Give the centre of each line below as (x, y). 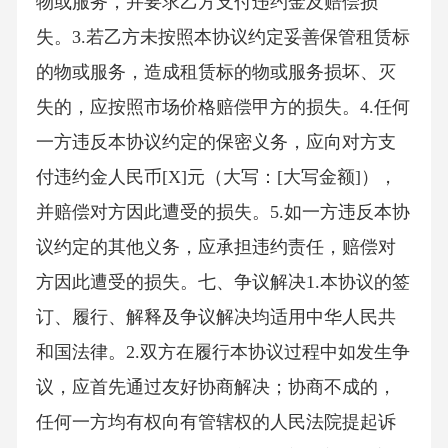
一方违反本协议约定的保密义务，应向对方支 (215, 142)
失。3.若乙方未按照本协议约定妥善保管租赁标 (222, 37)
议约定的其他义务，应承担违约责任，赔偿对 (215, 247)
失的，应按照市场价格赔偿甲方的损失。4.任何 (222, 107)
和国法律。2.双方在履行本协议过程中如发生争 (222, 352)
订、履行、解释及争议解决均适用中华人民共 (215, 317)
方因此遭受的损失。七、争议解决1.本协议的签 (222, 282)
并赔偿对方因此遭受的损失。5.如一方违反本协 (222, 212)
